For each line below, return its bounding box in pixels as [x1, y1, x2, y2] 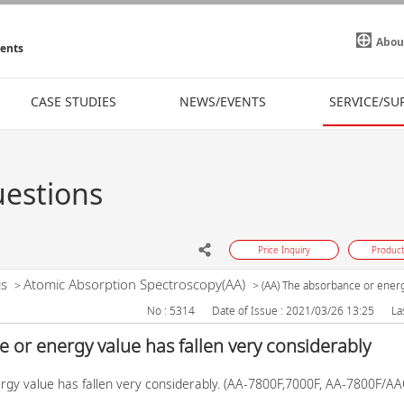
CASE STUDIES [31, 93, 116, 110]
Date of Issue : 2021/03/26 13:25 [211, 303, 374, 318]
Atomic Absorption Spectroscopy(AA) [23, 275, 245, 293]
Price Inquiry [258, 243, 310, 256]
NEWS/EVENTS [179, 93, 266, 110]
